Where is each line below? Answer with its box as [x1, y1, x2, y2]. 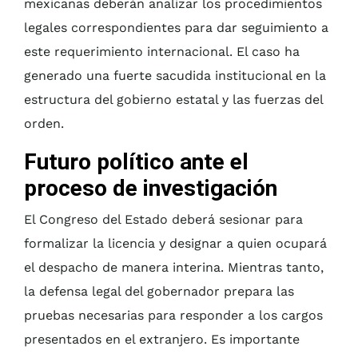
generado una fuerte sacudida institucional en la [24, 68, 326, 84]
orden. [24, 116, 64, 132]
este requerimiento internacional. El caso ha [24, 44, 300, 60]
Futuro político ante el [24, 149, 249, 176]
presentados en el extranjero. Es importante [24, 332, 300, 348]
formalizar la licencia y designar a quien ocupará [24, 236, 327, 252]
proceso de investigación [24, 175, 277, 202]
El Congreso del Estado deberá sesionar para [24, 212, 303, 228]
